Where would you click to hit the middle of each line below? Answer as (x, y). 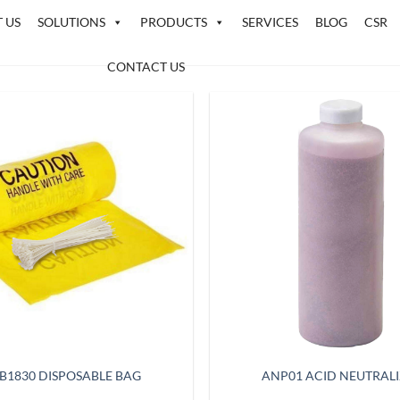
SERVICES (271, 22)
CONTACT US (146, 67)
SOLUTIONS (72, 22)
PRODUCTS (174, 22)
